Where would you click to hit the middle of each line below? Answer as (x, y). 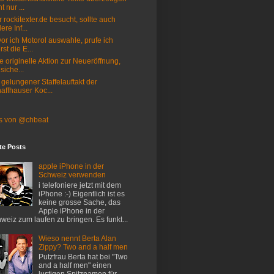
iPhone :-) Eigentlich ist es (81, 194)
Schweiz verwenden (72, 175)
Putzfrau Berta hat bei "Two (83, 257)
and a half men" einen (75, 265)
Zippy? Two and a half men (83, 247)
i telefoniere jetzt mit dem (80, 185)
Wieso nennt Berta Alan (77, 238)
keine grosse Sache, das (79, 202)
